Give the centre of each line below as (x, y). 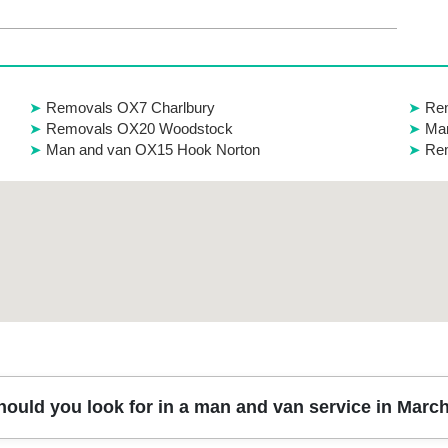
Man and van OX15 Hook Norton (152, 149)
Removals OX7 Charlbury (130, 107)
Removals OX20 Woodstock (139, 128)
